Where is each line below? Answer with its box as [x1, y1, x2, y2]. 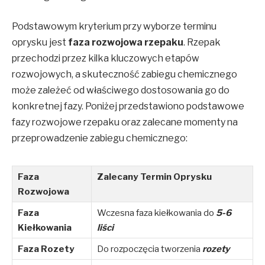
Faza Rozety [18, 243, 75, 255]
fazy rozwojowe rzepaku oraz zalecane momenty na [12, 117, 238, 128]
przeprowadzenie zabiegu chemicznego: [12, 132, 188, 144]
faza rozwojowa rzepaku [68, 37, 183, 49]
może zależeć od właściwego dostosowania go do [12, 85, 230, 96]
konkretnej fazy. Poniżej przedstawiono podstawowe [12, 101, 244, 112]
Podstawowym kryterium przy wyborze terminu [12, 21, 216, 33]
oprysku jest [12, 37, 68, 49]
